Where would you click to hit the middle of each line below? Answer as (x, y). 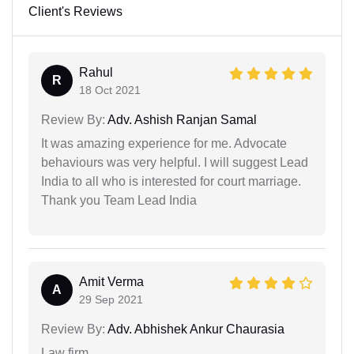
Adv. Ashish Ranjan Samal (181, 119)
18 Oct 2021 (110, 90)
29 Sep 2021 (111, 299)
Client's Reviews (75, 11)
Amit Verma (111, 281)
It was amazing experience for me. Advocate (164, 143)
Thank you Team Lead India (119, 200)
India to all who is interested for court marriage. (171, 181)
